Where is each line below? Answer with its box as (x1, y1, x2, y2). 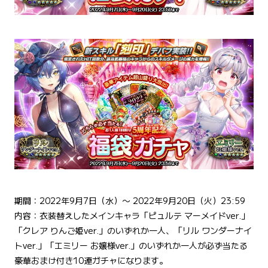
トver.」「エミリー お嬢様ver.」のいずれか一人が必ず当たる (14, 239, 248, 252)
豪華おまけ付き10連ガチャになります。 (14, 254, 167, 267)
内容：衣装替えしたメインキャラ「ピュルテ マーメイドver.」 (14, 209, 249, 222)
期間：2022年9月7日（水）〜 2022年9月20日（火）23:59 (14, 194, 245, 207)
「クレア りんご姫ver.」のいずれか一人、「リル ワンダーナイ (14, 224, 252, 237)
